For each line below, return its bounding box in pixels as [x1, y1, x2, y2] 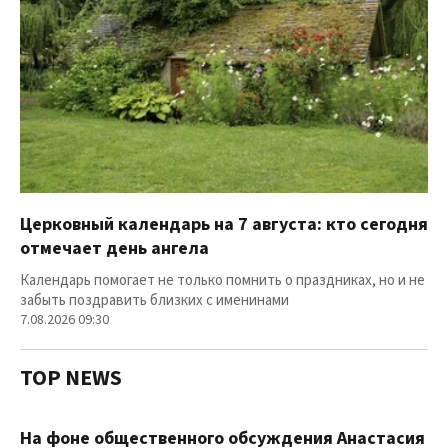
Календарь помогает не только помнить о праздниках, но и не [20, 270, 425, 292]
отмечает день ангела [20, 236, 209, 262]
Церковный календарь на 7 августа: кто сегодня [20, 212, 428, 238]
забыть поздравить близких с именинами [20, 290, 289, 312]
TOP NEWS [20, 362, 122, 395]
